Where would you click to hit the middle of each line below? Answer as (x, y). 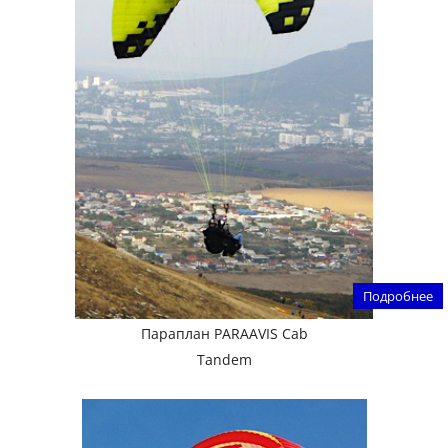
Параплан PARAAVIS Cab (224, 333)
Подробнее (398, 295)
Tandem (224, 359)
